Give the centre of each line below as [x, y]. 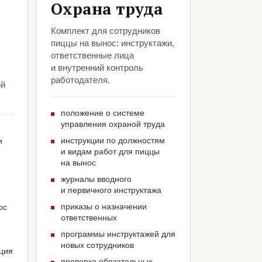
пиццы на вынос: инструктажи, [112, 43]
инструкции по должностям [113, 141]
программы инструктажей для [118, 234]
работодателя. [80, 80]
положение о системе [102, 113]
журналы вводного [96, 179]
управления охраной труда [113, 124]
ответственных [89, 218]
